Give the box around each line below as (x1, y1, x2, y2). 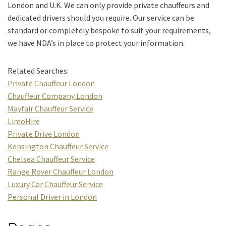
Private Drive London (8, 129, 80, 139)
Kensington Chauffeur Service (8, 141, 108, 151)
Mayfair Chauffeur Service (8, 103, 93, 114)
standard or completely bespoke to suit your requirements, (8, 25, 211, 35)
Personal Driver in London (8, 192, 97, 202)
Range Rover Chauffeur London (8, 166, 114, 177)
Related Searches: (8, 66, 69, 76)
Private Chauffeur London (8, 78, 95, 88)
